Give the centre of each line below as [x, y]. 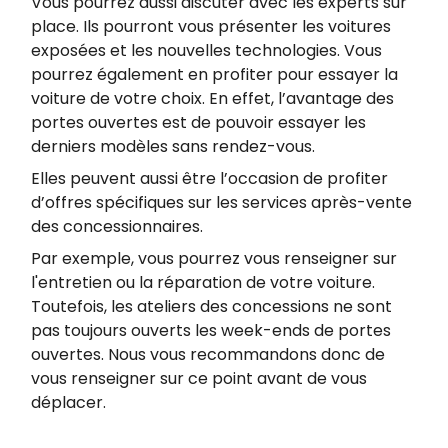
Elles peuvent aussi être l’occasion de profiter [209, 178]
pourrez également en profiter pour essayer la [214, 74]
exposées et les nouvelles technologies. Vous [206, 50]
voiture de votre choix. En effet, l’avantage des [212, 98]
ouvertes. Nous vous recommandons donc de [208, 354]
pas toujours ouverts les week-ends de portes [211, 330]
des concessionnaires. [117, 226]
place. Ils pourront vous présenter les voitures [211, 26]
